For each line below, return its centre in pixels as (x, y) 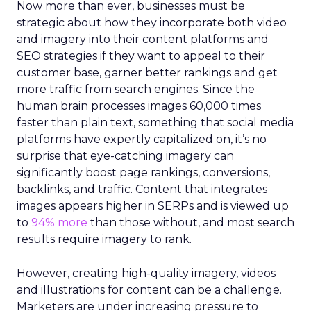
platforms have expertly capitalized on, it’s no (142, 139)
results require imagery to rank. (104, 239)
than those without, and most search (191, 222)
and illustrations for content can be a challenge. (149, 289)
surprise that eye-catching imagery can (125, 155)
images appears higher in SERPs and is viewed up (153, 205)
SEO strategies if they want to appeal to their (141, 56)
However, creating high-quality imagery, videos (146, 273)
